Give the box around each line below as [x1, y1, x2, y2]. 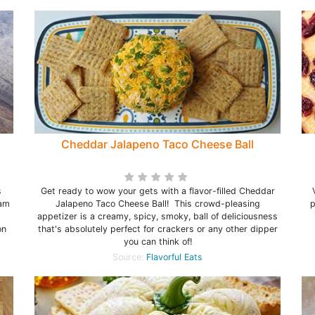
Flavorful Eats [146, 252, 202, 262]
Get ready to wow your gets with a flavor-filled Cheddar [40, 186, 275, 196]
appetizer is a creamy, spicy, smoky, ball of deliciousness [37, 211, 278, 221]
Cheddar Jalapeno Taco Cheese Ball [61, 137, 254, 151]
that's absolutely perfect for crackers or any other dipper [37, 224, 278, 234]
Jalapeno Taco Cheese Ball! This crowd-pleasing [55, 198, 260, 209]
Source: [112, 252, 146, 262]
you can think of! [123, 236, 192, 247]
